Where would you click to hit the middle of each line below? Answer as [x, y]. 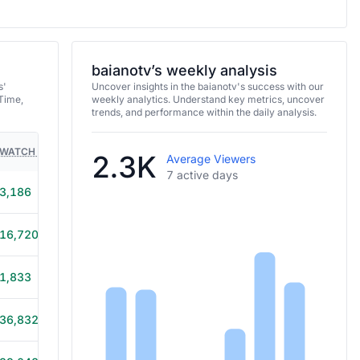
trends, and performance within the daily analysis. [204, 112]
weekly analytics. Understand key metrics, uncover [208, 99]
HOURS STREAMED [132, 151]
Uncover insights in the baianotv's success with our [207, 86]
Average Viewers [211, 159]
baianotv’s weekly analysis [184, 70]
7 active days [202, 175]
